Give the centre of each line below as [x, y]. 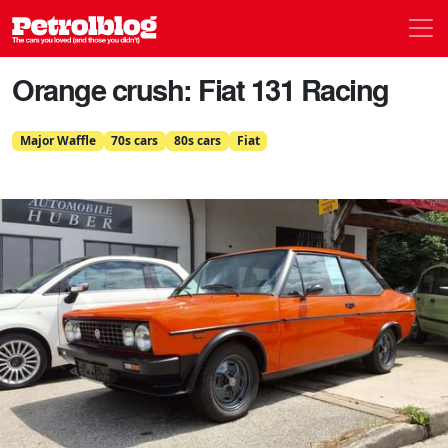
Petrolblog [204, 26]
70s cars [135, 140]
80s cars [197, 140]
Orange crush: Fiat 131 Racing [200, 89]
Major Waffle [57, 140]
